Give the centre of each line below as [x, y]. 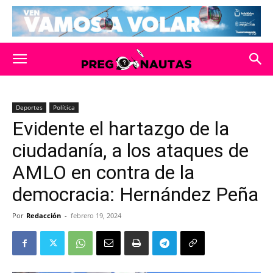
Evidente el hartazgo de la [121, 129]
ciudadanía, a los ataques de [130, 151]
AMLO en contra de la [103, 172]
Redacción [44, 215]
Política [64, 107]
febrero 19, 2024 [96, 215]
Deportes [29, 107]
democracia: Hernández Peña [135, 194]
